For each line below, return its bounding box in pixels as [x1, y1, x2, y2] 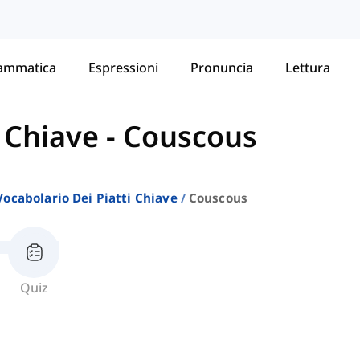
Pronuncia [190, 58, 253, 76]
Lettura [285, 58, 330, 76]
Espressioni [88, 58, 158, 76]
